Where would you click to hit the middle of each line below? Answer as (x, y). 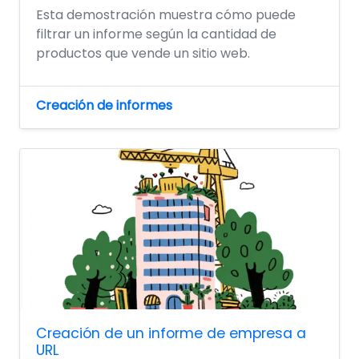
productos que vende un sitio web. (143, 54)
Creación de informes (104, 106)
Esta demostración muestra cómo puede (166, 15)
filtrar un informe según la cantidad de (156, 34)
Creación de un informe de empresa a (171, 334)
